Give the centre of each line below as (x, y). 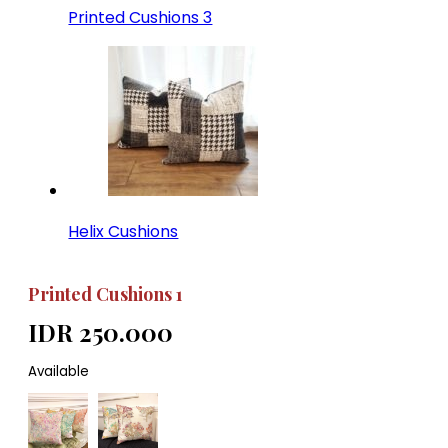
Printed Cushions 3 (140, 17)
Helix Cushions (123, 231)
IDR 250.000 (101, 332)
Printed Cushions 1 (106, 294)
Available (59, 372)
